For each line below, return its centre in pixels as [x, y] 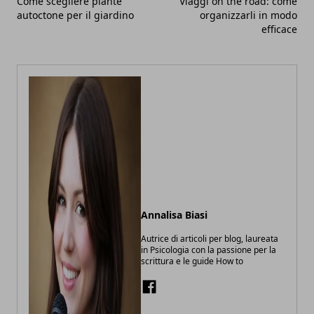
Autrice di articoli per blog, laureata [210, 239]
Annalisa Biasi [174, 215]
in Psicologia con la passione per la [209, 250]
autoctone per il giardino [75, 15]
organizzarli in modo [248, 15]
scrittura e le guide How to [192, 261]
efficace [279, 29]
